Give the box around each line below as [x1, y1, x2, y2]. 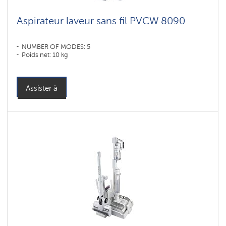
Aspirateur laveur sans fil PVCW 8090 [17, 15, 185, 27]
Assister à [26, 84, 58, 93]
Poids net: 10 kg [22, 51, 68, 59]
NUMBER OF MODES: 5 [22, 43, 90, 50]
